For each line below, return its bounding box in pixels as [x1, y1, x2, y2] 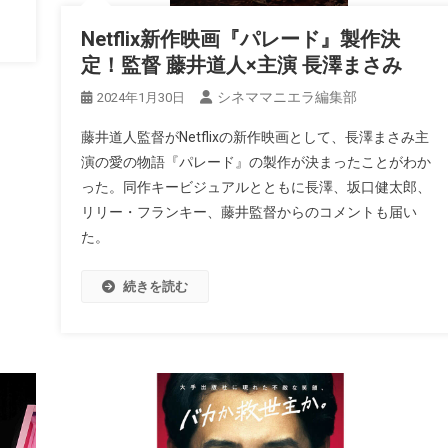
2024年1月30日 [96, 90, 185, 106]
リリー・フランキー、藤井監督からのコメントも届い [80, 204, 417, 221]
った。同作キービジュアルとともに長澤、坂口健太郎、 [80, 179, 431, 196]
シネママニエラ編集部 [216, 89, 357, 106]
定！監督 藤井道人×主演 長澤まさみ [80, 53, 402, 78]
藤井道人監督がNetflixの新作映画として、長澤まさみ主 [80, 129, 429, 146]
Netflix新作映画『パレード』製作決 [80, 27, 400, 52]
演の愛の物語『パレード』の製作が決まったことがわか [80, 154, 431, 171]
